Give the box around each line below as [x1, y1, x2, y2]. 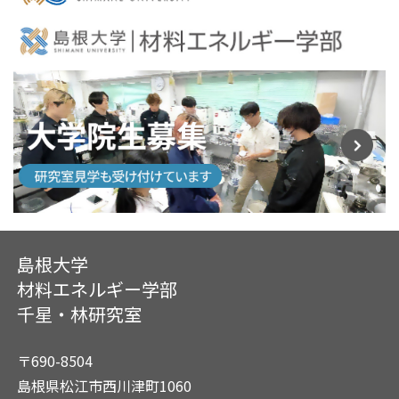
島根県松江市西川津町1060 [17, 375, 191, 397]
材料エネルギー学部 [17, 276, 177, 303]
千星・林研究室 [17, 301, 142, 328]
